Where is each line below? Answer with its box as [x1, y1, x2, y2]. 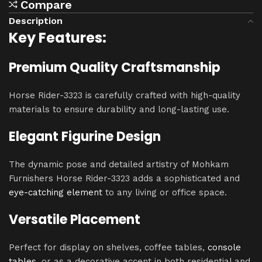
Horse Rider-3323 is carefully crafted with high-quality [9, 89, 240, 101]
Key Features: [9, 27, 106, 47]
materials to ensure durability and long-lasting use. [9, 104, 229, 115]
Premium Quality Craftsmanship [9, 58, 220, 77]
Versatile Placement [9, 210, 140, 229]
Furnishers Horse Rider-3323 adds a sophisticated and [9, 173, 240, 184]
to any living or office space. [102, 187, 227, 198]
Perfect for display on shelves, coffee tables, [9, 242, 208, 253]
